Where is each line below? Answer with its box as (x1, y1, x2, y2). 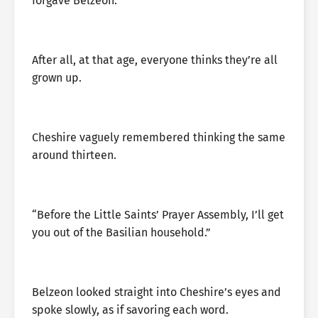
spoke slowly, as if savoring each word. (32, 303, 229, 317)
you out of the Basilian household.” (32, 226, 211, 239)
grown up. (32, 71, 82, 84)
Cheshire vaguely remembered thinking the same (32, 131, 285, 144)
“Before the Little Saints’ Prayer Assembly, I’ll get (32, 208, 284, 221)
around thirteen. (32, 148, 116, 162)
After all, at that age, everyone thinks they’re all (32, 53, 278, 67)
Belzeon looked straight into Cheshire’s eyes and (32, 285, 281, 299)
